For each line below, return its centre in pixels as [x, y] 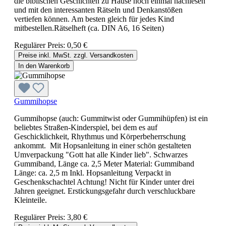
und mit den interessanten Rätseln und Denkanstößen [98, 10]
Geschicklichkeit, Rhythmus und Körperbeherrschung [100, 136]
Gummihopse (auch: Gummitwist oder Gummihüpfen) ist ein [111, 118]
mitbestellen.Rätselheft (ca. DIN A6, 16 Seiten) [89, 28]
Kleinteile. [31, 200]
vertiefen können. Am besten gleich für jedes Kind [94, 19]
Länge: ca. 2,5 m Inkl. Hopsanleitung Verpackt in [93, 173]
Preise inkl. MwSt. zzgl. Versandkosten [76, 55]
